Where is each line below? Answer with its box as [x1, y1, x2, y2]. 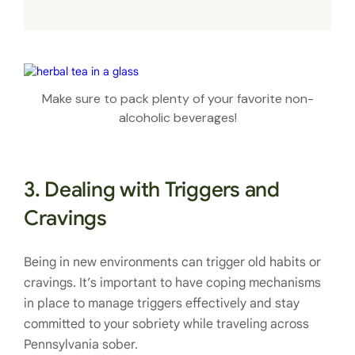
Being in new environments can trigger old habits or [24, 254, 321, 271]
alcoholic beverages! [118, 109, 237, 127]
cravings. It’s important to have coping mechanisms [24, 275, 321, 292]
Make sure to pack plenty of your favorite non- [41, 90, 314, 108]
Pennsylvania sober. [24, 337, 138, 353]
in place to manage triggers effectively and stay [24, 296, 300, 312]
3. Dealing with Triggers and [24, 177, 280, 203]
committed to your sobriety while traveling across [24, 316, 309, 333]
